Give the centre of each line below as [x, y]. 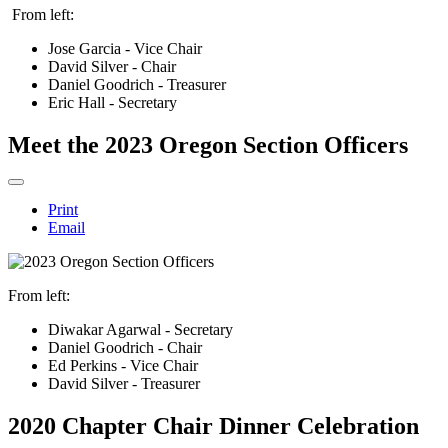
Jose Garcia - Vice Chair [125, 48]
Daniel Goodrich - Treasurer [137, 84]
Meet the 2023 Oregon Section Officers [208, 144]
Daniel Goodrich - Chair [125, 347]
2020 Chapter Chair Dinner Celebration [213, 425]
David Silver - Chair [112, 66]
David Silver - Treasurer [124, 383]
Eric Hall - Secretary [112, 102]
